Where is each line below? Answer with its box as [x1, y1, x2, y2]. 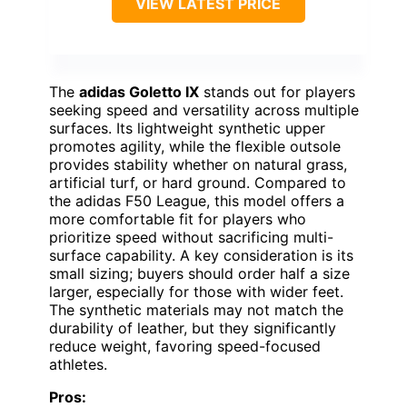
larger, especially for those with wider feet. [49, 283, 343, 302]
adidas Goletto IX [79, 83, 199, 102]
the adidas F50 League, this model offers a [49, 192, 344, 211]
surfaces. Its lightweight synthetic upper [49, 119, 325, 138]
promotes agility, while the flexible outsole [49, 137, 341, 156]
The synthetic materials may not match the [49, 301, 343, 320]
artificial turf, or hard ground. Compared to [49, 174, 346, 193]
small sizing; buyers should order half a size [49, 264, 350, 283]
